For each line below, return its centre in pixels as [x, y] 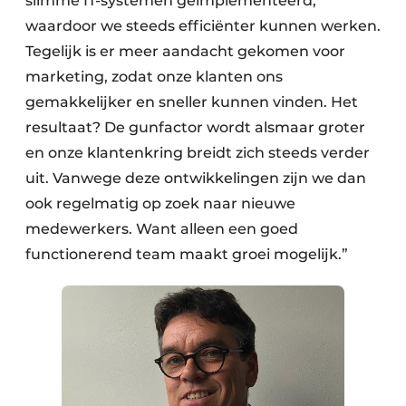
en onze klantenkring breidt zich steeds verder [198, 153]
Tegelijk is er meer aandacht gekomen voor [185, 52]
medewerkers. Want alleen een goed [162, 229]
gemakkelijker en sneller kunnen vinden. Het [192, 102]
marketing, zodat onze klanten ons [154, 77]
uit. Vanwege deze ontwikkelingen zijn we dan [196, 179]
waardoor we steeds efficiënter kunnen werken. [203, 26]
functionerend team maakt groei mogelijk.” [187, 255]
